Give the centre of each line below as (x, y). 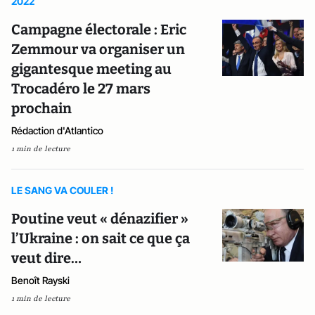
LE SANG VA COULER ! (62, 190)
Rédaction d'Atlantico (57, 130)
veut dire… (46, 258)
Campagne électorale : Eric (99, 30)
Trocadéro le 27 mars (81, 89)
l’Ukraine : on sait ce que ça (101, 238)
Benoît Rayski (40, 280)
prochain (41, 108)
